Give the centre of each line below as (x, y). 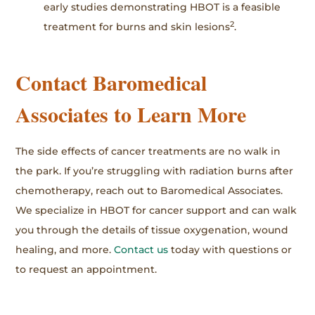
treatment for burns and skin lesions (137, 27)
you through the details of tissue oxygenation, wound (152, 230)
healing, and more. (65, 249)
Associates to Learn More (131, 114)
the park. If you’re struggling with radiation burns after (155, 171)
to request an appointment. (86, 269)
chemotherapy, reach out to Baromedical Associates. (149, 190)
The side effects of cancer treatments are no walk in (148, 151)
